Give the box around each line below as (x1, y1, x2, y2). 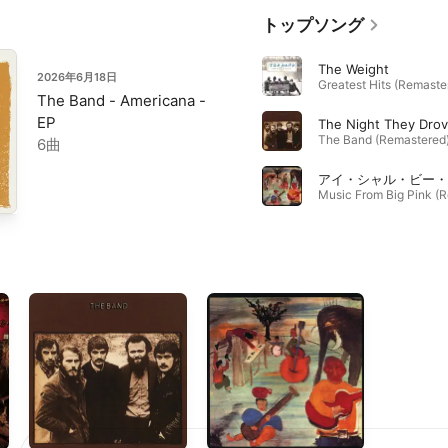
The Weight (317, 60, 389, 77)
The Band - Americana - (37, 90, 206, 110)
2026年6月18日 (37, 69, 117, 84)
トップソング (261, 14, 364, 35)
